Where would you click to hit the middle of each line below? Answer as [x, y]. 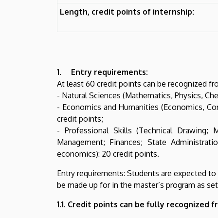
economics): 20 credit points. [108, 154]
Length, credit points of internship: [127, 11]
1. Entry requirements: [102, 72]
